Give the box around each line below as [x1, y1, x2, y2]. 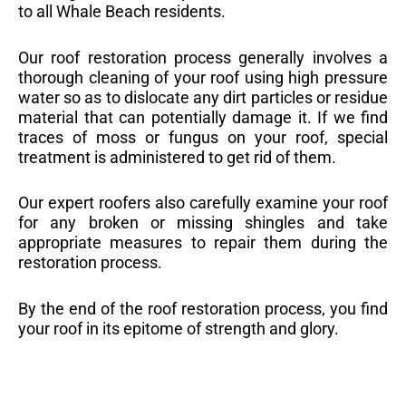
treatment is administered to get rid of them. [18, 147, 336, 167]
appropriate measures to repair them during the [18, 233, 388, 253]
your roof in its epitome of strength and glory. [18, 319, 339, 339]
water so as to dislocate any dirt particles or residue [18, 87, 388, 107]
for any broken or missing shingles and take [18, 213, 388, 233]
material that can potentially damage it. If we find [18, 107, 388, 127]
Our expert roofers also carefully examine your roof [18, 193, 388, 213]
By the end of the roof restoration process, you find [18, 299, 388, 319]
